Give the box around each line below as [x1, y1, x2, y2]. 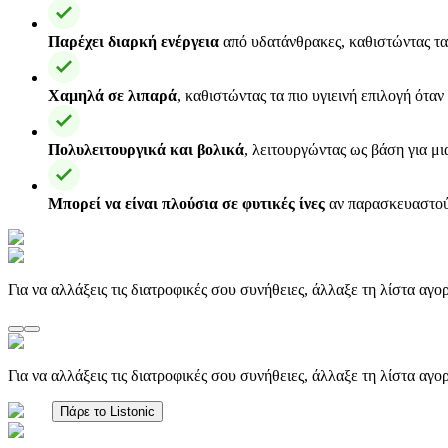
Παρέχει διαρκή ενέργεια [48, 32, 219, 50]
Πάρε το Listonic [60, 403, 155, 419]
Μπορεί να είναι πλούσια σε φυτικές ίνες [48, 194, 325, 212]
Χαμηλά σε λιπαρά [48, 86, 177, 104]
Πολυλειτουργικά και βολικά [48, 140, 244, 158]
